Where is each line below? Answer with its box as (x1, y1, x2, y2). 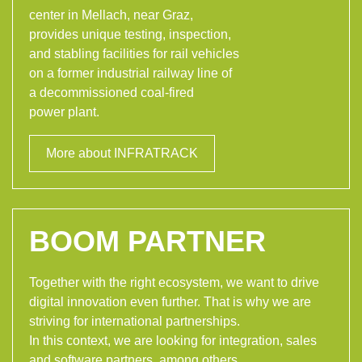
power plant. (29, 104, 99, 119)
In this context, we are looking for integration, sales (29, 333, 317, 347)
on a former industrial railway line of (29, 65, 232, 80)
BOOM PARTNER (29, 224, 266, 258)
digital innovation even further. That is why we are (29, 294, 311, 309)
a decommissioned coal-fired (29, 85, 194, 99)
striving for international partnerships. (29, 314, 240, 328)
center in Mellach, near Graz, (29, 7, 193, 22)
